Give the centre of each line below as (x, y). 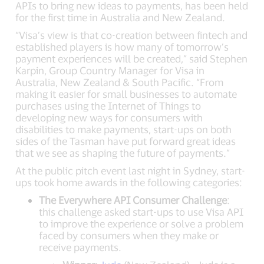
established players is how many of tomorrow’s (122, 47)
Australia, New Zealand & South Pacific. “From (120, 82)
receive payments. (80, 247)
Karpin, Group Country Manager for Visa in (110, 70)
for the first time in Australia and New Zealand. (121, 17)
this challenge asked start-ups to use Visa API (141, 212)
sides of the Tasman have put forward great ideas (126, 141)
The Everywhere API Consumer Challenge (133, 200)
